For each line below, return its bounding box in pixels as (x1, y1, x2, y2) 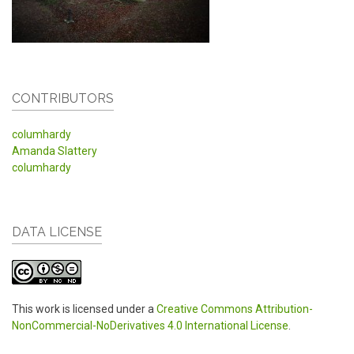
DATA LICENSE (12, 224, 102, 240)
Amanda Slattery (12, 145, 97, 158)
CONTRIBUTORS (12, 91, 114, 107)
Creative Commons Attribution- (156, 303, 313, 316)
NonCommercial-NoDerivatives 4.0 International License (12, 319, 288, 333)
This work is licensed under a (12, 303, 156, 316)
